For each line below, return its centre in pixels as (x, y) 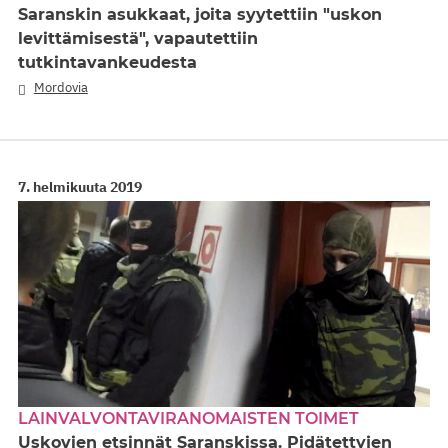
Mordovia (60, 88)
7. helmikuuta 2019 (80, 186)
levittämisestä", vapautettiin (138, 39)
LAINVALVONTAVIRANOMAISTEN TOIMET (188, 418)
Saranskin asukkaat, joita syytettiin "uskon (200, 15)
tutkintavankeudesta (107, 63)
